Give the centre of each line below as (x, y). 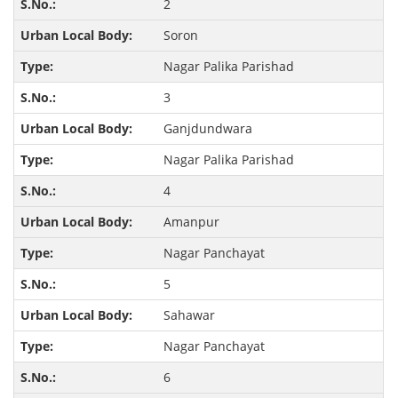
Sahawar (189, 315)
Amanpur (191, 222)
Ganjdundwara (207, 129)
